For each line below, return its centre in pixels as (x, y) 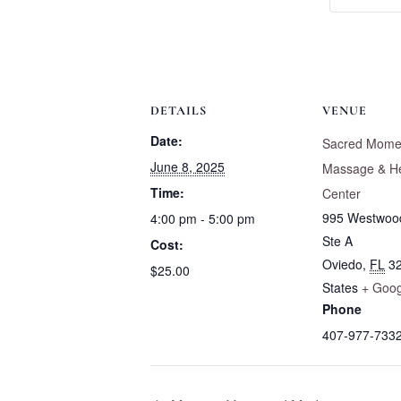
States (340, 288)
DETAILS (179, 111)
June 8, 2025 (188, 167)
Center (341, 194)
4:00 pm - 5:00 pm (203, 219)
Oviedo (342, 264)
